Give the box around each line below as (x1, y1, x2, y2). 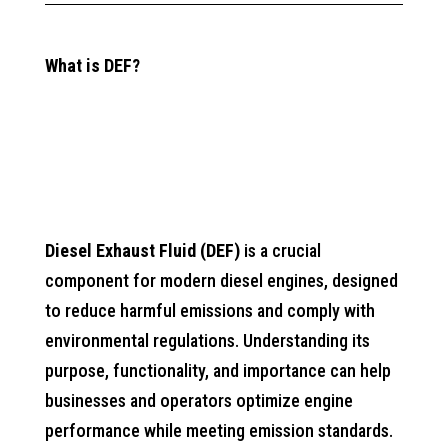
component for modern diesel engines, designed (44, 270, 398, 291)
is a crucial (239, 240, 321, 261)
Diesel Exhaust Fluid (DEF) (44, 240, 240, 261)
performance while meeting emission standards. (44, 420, 393, 441)
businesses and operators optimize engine (44, 390, 353, 411)
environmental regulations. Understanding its (44, 330, 370, 351)
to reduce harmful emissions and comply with (44, 300, 375, 321)
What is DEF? (44, 55, 140, 76)
